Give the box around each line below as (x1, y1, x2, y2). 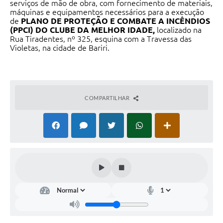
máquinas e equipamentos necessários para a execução (10, 7, 204, 17)
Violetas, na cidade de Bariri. (10, 43, 110, 53)
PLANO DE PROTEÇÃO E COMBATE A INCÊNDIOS (21, 16, 210, 26)
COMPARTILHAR (85, 95, 131, 102)
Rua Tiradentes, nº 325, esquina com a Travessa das (10, 34, 192, 44)
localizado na (157, 25, 202, 35)
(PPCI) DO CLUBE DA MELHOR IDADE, (10, 25, 157, 35)
